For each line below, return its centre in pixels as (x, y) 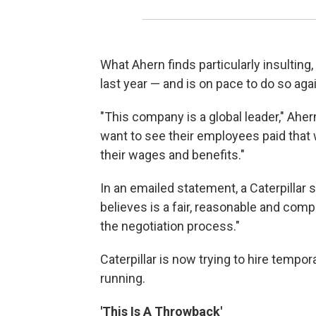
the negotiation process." (170, 226)
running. (123, 278)
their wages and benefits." (172, 154)
